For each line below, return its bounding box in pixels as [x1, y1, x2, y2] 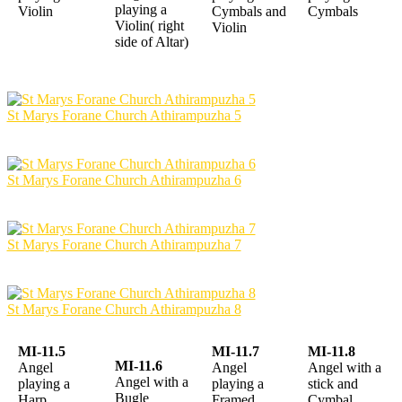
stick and [308, 376, 358, 392]
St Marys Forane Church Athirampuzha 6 [6, 171, 241, 188]
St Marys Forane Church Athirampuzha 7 [6, 236, 241, 252]
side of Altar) [115, 34, 188, 50]
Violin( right [115, 18, 184, 34]
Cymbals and [212, 4, 286, 20]
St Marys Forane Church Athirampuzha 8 [6, 301, 241, 317]
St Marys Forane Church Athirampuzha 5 [6, 107, 241, 123]
